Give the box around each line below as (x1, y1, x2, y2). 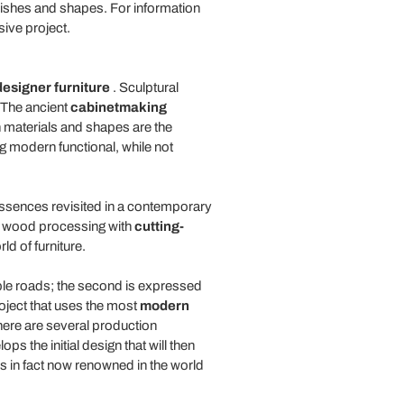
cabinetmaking (69, 99, 167, 115)
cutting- (133, 218, 184, 234)
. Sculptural (109, 79, 179, 95)
